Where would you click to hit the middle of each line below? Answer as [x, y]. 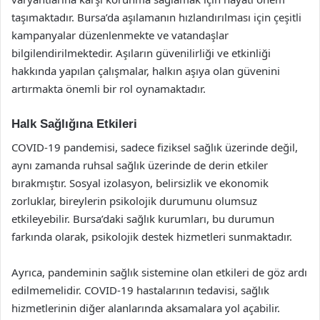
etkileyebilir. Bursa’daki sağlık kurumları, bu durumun [143, 218]
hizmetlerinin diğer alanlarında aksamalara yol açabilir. [146, 307]
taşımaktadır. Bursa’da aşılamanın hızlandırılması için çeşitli [156, 17]
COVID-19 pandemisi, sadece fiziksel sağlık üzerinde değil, [155, 147]
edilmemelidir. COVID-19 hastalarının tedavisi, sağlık [140, 290]
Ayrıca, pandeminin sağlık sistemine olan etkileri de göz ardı [159, 272]
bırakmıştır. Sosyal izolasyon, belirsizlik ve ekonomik [140, 182]
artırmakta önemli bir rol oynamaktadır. [109, 89]
